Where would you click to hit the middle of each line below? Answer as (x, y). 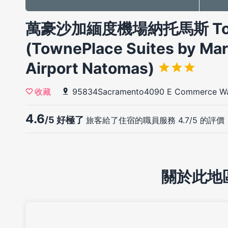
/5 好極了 (65, 120)
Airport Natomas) (92, 68)
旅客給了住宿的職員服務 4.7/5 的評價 (155, 120)
